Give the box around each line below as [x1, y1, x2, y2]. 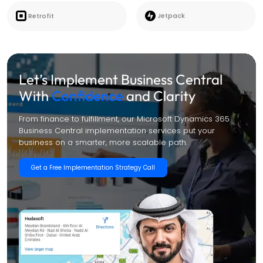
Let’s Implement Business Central [19, 70, 222, 88]
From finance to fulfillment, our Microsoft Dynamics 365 [19, 113, 230, 124]
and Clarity [126, 86, 195, 104]
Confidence [49, 86, 126, 104]
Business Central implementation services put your [19, 124, 215, 136]
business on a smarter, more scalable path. [19, 136, 187, 148]
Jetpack [157, 11, 185, 21]
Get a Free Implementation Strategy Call [31, 163, 155, 172]
